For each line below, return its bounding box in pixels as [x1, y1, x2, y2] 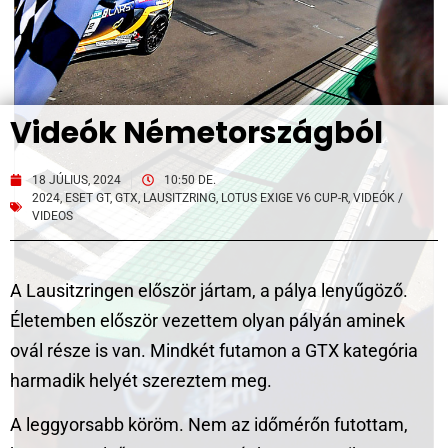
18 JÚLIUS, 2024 [32, 173, 121, 187]
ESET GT [65, 191, 110, 205]
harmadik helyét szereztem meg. [10, 370, 272, 391]
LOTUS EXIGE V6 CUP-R [221, 191, 348, 205]
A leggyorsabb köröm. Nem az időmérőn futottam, [10, 414, 408, 436]
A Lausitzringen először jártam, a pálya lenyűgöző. [10, 280, 408, 301]
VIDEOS [32, 209, 73, 223]
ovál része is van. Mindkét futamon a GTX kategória [10, 340, 418, 361]
